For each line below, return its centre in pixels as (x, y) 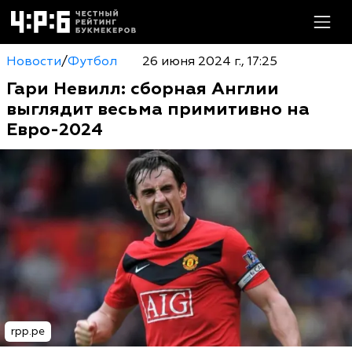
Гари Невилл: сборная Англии (143, 89)
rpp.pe (28, 332)
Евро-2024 (55, 130)
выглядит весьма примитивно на (158, 109)
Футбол (92, 61)
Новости (34, 61)
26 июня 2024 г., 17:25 (209, 61)
